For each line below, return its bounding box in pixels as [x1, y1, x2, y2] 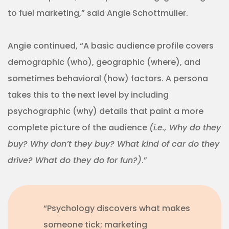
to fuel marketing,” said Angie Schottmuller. [8, 7, 188, 19]
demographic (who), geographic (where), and [8, 56, 200, 68]
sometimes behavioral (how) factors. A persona [8, 72, 208, 84]
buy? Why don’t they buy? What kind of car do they [8, 138, 219, 150]
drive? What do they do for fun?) [8, 154, 142, 166]
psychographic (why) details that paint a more [8, 105, 203, 117]
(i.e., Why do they [149, 121, 221, 133]
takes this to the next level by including [8, 88, 169, 101]
